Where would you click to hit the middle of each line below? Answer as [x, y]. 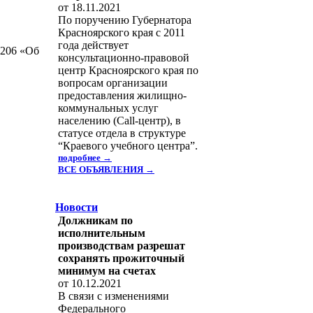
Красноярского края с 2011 [122, 32]
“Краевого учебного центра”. [128, 146]
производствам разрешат [122, 246]
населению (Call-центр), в [119, 121]
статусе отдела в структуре [122, 133]
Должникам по [95, 220]
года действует [93, 45]
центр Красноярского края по [128, 70]
